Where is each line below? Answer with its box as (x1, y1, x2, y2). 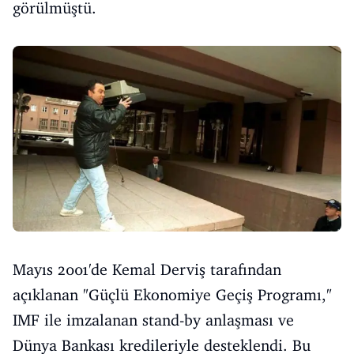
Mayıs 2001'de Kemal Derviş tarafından (13, 260, 281, 280)
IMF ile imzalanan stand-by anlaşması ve (13, 311, 294, 330)
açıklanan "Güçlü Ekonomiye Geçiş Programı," (13, 285, 332, 305)
